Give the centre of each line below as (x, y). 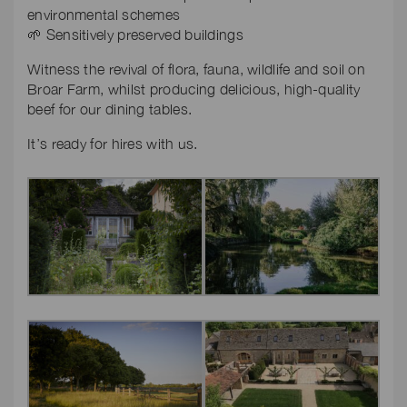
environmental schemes (104, 15)
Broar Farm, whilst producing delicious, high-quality (194, 89)
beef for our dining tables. (110, 109)
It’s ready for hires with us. (113, 144)
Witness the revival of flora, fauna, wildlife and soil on (197, 69)
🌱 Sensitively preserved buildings (135, 35)
